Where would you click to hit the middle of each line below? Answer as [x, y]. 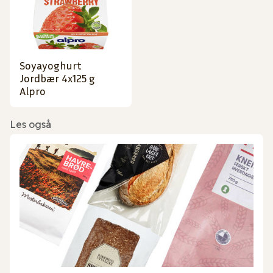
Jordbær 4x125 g [57, 78]
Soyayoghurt [51, 66]
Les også [30, 125]
